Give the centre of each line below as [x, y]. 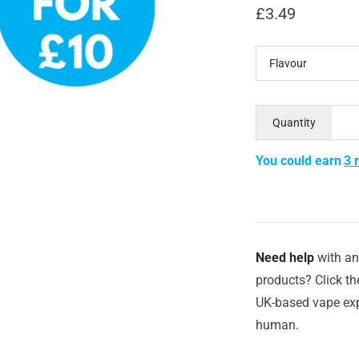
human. [277, 325]
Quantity [294, 122]
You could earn [298, 160]
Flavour [288, 63]
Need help [285, 257]
